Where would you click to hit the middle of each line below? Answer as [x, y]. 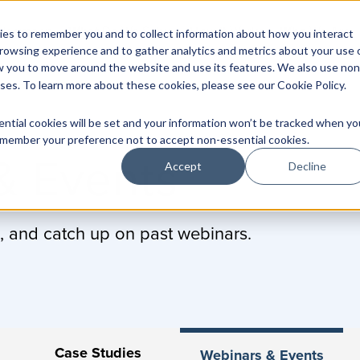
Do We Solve [136, 31]
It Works [240, 31]
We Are [328, 31]
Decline [307, 166]
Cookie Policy [310, 84]
